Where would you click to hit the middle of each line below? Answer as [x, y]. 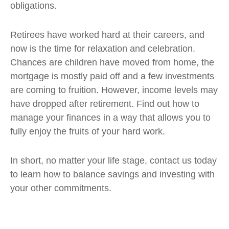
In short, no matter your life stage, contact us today [113, 161]
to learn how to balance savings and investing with [112, 174]
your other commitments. [61, 188]
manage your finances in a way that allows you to [110, 118]
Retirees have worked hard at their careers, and [107, 35]
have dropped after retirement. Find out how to [105, 104]
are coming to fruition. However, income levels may [114, 90]
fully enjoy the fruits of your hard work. [88, 131]
